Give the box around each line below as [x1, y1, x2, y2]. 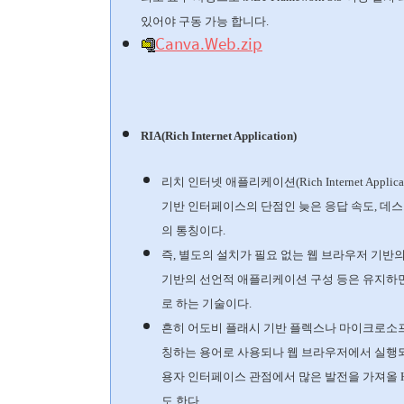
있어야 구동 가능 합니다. [141, 14, 269, 28]
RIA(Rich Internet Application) [141, 128, 297, 142]
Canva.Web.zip [155, 31, 262, 55]
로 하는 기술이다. [161, 296, 252, 310]
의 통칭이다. [161, 223, 228, 237]
